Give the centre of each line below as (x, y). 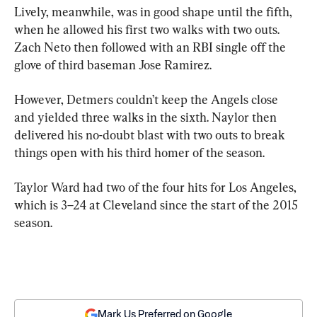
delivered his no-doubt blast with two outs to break (151, 134)
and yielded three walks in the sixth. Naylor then (147, 117)
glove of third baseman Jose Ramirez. (113, 64)
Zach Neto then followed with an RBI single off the (151, 47)
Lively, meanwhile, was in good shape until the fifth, (155, 11)
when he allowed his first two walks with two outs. (148, 29)
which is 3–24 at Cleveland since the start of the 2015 (157, 204)
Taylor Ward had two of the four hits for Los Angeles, (157, 187)
